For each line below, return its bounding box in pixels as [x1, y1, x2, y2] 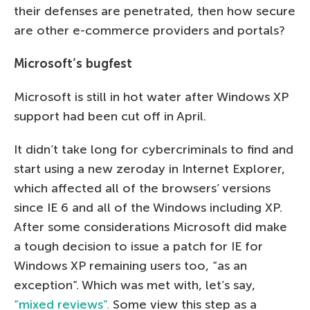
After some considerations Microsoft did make [14, 219, 287, 235]
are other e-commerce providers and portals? [14, 23, 285, 39]
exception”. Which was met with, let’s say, [14, 277, 255, 293]
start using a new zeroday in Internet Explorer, [14, 161, 285, 177]
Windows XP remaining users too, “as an [14, 258, 247, 274]
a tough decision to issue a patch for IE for [14, 239, 263, 255]
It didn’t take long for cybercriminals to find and [14, 142, 293, 158]
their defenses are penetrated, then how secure [14, 3, 295, 19]
